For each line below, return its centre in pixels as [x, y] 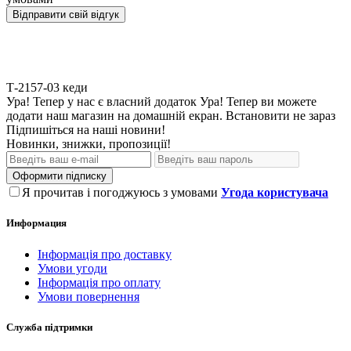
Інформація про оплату [99, 282]
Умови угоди [72, 268]
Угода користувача [275, 193]
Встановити [258, 116]
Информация [36, 223]
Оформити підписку [60, 176]
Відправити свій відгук [66, 15]
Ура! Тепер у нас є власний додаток [101, 102]
